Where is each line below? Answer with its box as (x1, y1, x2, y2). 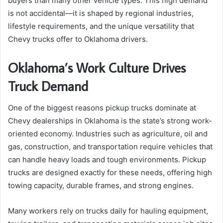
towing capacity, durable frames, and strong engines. (8, 181, 194, 191)
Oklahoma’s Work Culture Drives (8, 58, 186, 76)
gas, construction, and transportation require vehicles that (8, 142, 213, 152)
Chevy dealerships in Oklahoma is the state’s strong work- (8, 116, 212, 126)
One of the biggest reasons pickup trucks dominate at (8, 103, 196, 113)
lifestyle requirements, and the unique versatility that (8, 21, 194, 31)
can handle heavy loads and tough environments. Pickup (8, 155, 206, 165)
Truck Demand (8, 77, 88, 95)
